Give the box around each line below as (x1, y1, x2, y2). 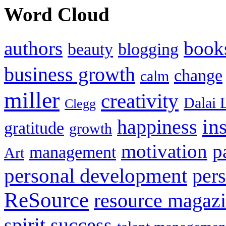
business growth (4, 63, 135, 86)
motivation (121, 140, 207, 162)
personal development (4, 163, 187, 187)
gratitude (4, 118, 64, 137)
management (29, 142, 116, 161)
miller (4, 87, 60, 113)
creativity (101, 89, 179, 112)
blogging (118, 39, 179, 59)
